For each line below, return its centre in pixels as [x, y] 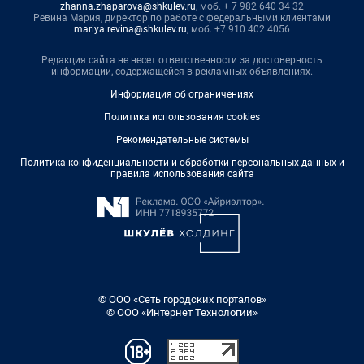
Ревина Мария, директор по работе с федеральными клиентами [182, 17]
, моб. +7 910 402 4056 [238, 29]
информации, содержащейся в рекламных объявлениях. [182, 71]
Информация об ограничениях [182, 94]
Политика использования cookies [182, 117]
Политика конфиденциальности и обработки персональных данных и [182, 162]
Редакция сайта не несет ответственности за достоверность [182, 60]
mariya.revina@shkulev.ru [130, 29]
